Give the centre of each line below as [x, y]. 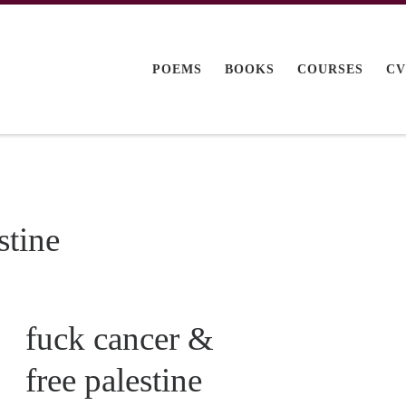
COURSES [331, 69]
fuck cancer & [120, 338]
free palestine [114, 380]
